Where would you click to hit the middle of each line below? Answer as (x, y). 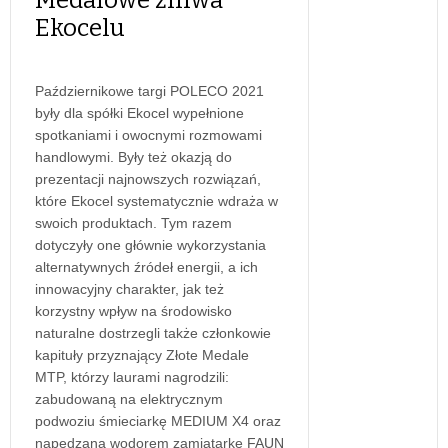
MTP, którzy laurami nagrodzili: (132, 376)
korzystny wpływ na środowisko (133, 310)
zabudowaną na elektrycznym (129, 398)
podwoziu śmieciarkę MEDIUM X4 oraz (158, 420)
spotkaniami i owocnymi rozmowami (148, 134)
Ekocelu (80, 27)
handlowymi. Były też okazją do (133, 156)
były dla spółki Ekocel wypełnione (139, 112)
